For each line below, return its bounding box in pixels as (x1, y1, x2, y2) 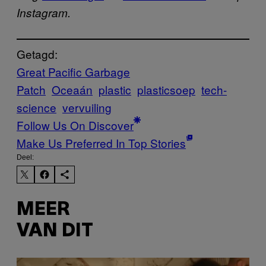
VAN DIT (17, 222, 93, 240)
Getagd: (17, 46, 58, 62)
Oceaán (52, 81, 93, 98)
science (17, 99, 56, 116)
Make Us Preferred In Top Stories (17, 135, 186, 151)
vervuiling (62, 99, 112, 116)
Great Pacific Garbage (17, 64, 130, 80)
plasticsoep (137, 81, 195, 98)
